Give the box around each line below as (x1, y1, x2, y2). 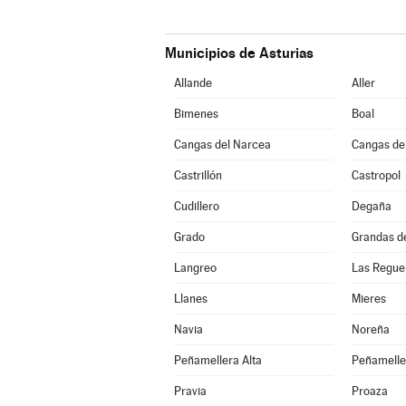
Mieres (351, 292, 386, 305)
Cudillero (173, 199, 219, 213)
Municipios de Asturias (165, 44, 314, 62)
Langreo (173, 261, 217, 275)
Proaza (351, 384, 388, 398)
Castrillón (173, 169, 222, 182)
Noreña (351, 323, 390, 336)
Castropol (351, 169, 401, 182)
